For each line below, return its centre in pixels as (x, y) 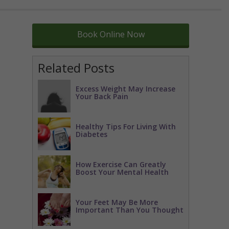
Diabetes (91, 134)
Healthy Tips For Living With (126, 127)
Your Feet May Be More (117, 202)
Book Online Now (111, 34)
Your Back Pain (102, 96)
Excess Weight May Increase (125, 89)
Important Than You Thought (130, 210)
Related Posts (76, 68)
